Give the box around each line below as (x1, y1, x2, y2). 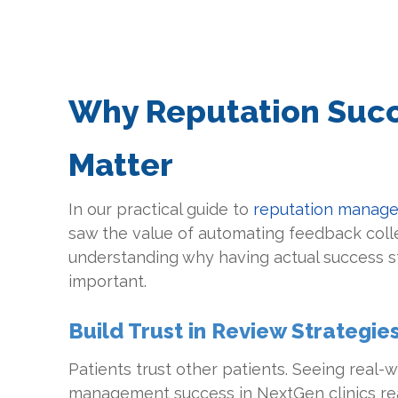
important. (68, 272, 147, 291)
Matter (68, 146, 174, 183)
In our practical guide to (68, 200, 254, 219)
